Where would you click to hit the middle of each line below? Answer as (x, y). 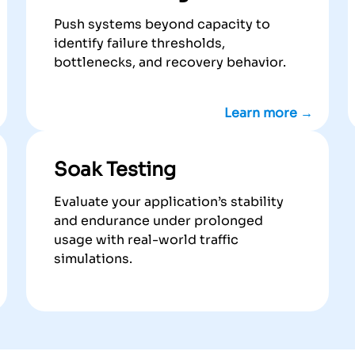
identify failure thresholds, (139, 44)
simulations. (93, 259)
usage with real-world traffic (146, 240)
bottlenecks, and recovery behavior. (170, 63)
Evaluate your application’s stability (168, 202)
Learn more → (269, 113)
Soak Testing (115, 170)
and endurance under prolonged (158, 221)
